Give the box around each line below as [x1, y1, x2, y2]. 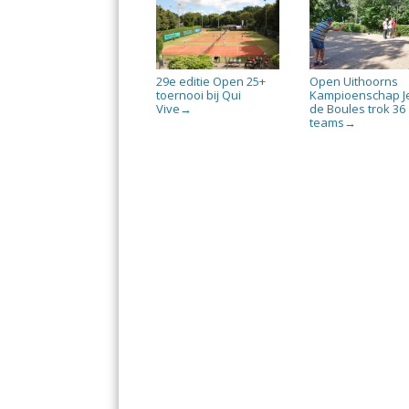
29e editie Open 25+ [156, 72, 267, 89]
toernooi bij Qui [156, 86, 242, 103]
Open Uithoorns [309, 72, 399, 89]
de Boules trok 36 [309, 100, 406, 117]
